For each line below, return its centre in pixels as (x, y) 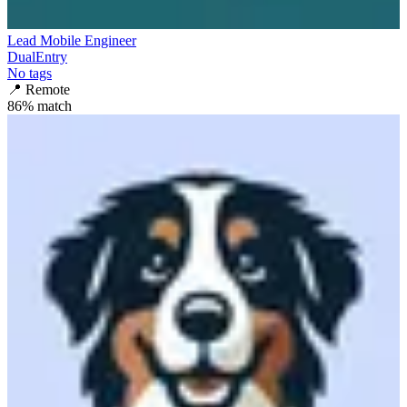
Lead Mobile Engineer (72, 41)
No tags (30, 74)
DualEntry (37, 57)
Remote (48, 90)
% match (47, 106)
